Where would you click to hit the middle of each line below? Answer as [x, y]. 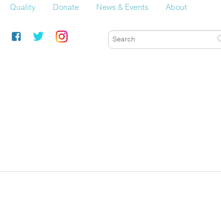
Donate [66, 7]
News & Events [122, 7]
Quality [23, 7]
